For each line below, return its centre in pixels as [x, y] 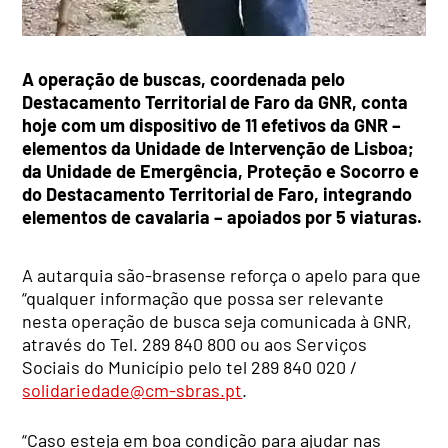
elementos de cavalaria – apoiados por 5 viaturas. [222, 216]
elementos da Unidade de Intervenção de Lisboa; [218, 147]
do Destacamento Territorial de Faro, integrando [217, 193]
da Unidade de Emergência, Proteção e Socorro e [221, 170]
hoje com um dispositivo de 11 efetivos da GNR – [212, 124]
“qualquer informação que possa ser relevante [203, 297]
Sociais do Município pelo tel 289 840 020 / [190, 366]
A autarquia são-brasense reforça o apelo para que [222, 274]
